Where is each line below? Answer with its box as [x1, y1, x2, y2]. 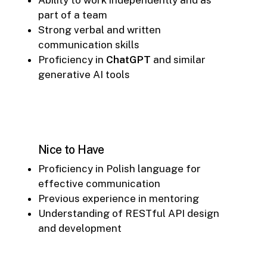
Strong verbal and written [38, 23, 161, 36]
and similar [151, 53, 206, 66]
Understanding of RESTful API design [38, 207, 219, 219]
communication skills [38, 38, 139, 51]
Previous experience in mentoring [38, 192, 199, 204]
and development [38, 222, 122, 234]
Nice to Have [38, 142, 104, 156]
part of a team [38, 8, 107, 21]
